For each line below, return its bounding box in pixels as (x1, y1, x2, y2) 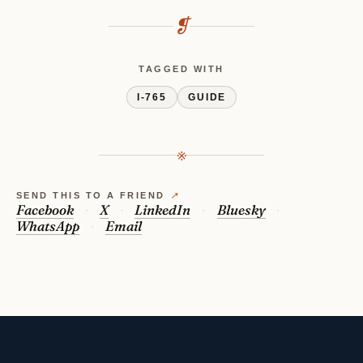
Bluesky (216, 202, 266, 219)
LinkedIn (135, 202, 191, 219)
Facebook (16, 202, 74, 219)
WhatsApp (16, 218, 79, 235)
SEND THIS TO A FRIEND (16, 190, 165, 201)
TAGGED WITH (139, 64, 224, 75)
